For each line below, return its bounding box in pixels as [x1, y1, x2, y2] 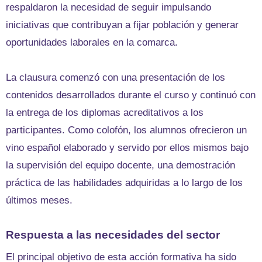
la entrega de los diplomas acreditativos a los [6, 106, 204, 118]
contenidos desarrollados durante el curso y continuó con [6, 89, 256, 101]
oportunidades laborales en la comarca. [6, 36, 178, 48]
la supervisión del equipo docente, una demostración [6, 159, 235, 171]
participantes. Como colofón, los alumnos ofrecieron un [6, 124, 247, 136]
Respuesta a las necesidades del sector [6, 228, 220, 241]
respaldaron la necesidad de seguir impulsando [6, 1, 211, 13]
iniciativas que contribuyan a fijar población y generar [6, 19, 239, 30]
